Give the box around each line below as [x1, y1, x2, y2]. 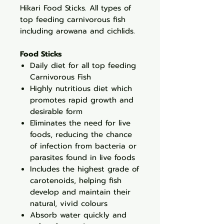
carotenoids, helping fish [30, 175, 121, 186]
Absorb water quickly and [30, 209, 126, 220]
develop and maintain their [30, 186, 130, 197]
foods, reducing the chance [30, 129, 132, 140]
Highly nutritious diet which [30, 83, 132, 94]
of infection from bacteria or [30, 140, 136, 151]
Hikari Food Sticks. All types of [20, 2, 131, 13]
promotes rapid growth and [30, 94, 133, 105]
